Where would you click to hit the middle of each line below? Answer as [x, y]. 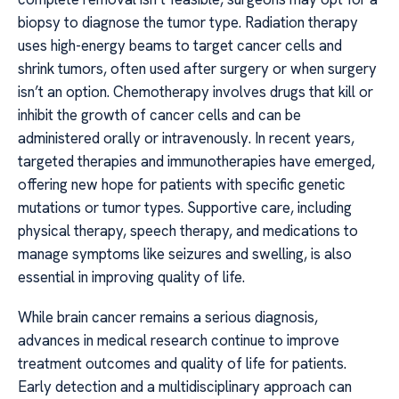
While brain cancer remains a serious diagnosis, [168, 317]
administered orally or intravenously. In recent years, [186, 138]
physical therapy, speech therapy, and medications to [188, 231]
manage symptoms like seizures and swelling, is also [185, 254]
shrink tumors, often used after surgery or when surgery [197, 69]
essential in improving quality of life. [131, 277]
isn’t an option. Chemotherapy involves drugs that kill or [195, 92]
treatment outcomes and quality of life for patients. [182, 363]
